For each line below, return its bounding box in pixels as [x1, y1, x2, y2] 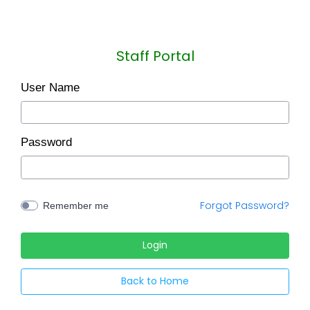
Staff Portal [116, 46, 194, 66]
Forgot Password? [200, 198, 289, 212]
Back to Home [121, 274, 189, 289]
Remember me [42, 199, 109, 211]
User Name [21, 80, 80, 94]
